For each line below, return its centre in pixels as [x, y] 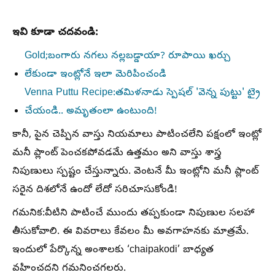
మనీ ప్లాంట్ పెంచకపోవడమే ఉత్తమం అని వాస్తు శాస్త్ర [117, 154]
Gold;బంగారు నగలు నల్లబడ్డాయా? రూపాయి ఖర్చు [128, 57]
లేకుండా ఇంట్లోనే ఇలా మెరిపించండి [95, 75]
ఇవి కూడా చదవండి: [55, 33]
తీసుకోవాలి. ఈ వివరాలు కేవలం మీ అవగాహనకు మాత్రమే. [130, 232]
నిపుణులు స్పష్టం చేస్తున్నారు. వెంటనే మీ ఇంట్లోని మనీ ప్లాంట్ [135, 172]
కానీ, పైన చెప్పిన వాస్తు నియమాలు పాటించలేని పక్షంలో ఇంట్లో [137, 135]
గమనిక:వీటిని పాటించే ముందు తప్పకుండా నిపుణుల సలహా [134, 214]
